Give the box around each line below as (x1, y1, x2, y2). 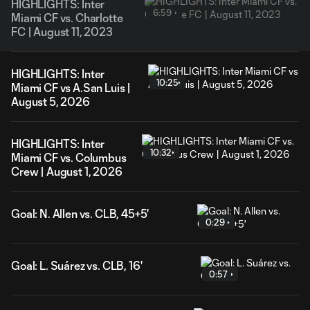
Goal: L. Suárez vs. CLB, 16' (11, 259, 143, 272)
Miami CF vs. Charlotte (11, 11, 123, 24)
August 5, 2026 (11, 95, 90, 108)
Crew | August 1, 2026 (11, 165, 122, 178)
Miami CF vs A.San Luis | (11, 81, 131, 94)
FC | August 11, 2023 (11, 25, 113, 38)
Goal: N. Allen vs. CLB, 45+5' (11, 207, 149, 220)
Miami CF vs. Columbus (11, 151, 127, 164)
